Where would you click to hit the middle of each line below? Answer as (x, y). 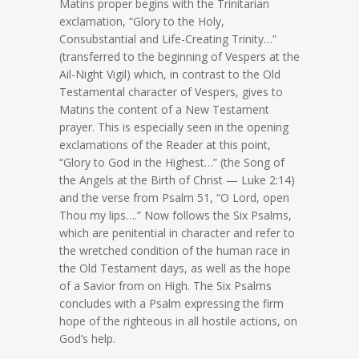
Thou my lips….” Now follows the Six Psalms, (175, 216)
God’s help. (87, 339)
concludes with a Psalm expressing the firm (171, 304)
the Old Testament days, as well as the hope (175, 268)
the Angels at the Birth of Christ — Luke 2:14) (177, 180)
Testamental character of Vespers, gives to (171, 92)
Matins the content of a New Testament (164, 110)
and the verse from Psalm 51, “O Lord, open (174, 198)
